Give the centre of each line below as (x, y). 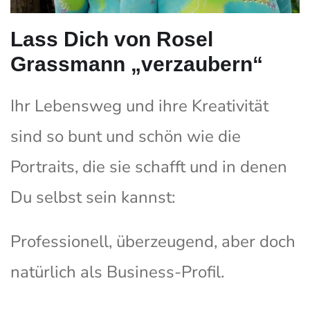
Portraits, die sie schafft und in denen (149, 167)
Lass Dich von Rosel (112, 39)
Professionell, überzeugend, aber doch (153, 242)
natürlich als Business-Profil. (117, 272)
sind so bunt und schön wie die (126, 137)
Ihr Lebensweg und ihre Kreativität (139, 106)
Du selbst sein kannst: (93, 198)
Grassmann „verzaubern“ (137, 64)
